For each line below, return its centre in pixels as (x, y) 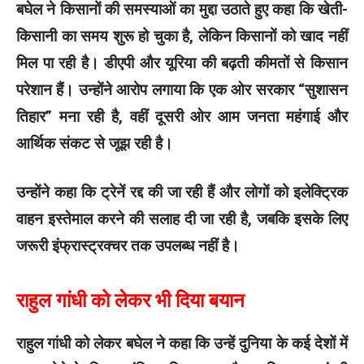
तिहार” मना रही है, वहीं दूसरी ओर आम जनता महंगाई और (182, 117)
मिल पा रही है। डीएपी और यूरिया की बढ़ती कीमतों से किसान (182, 63)
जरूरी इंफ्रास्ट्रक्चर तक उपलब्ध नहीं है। (128, 245)
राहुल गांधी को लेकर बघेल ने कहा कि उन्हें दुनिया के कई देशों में (182, 344)
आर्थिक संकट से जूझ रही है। (95, 144)
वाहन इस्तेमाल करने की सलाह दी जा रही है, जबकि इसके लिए (182, 219)
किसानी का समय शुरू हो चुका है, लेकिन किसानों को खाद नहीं (182, 37)
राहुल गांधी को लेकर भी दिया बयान (130, 300)
